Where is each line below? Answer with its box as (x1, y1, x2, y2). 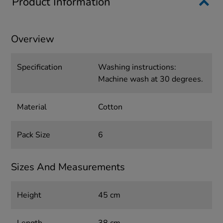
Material (17, 102, 47, 113)
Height (17, 190, 42, 201)
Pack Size (17, 129, 51, 141)
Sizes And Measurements (11, 160, 125, 174)
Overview (11, 32, 55, 46)
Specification (17, 62, 63, 73)
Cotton (98, 102, 122, 113)
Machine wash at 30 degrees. (98, 74, 203, 85)
